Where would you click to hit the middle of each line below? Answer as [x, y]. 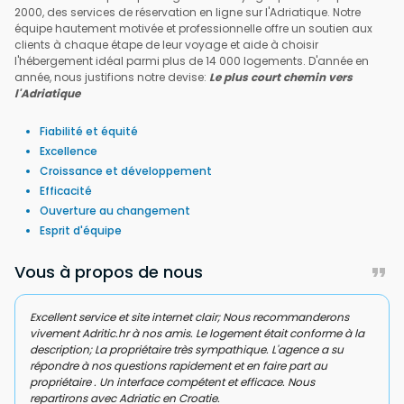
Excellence [69, 151]
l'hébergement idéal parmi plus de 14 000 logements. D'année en [192, 60]
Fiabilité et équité [89, 131]
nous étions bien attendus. [101, 333]
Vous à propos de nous [109, 271]
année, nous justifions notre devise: [112, 77]
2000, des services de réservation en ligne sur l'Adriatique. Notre [188, 12]
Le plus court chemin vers [281, 77]
